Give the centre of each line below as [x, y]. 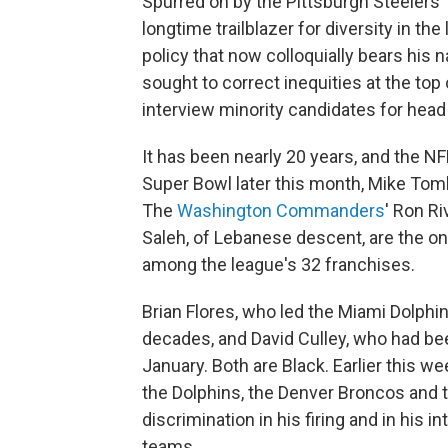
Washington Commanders [281, 210]
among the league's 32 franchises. [278, 264]
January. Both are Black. [235, 365]
